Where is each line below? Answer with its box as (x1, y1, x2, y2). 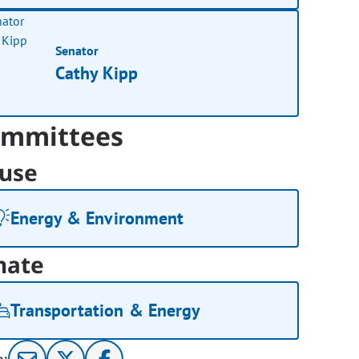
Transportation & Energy (10, 299, 200, 322)
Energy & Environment (10, 207, 184, 230)
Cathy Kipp (55, 61, 139, 84)
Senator (55, 42, 99, 58)
